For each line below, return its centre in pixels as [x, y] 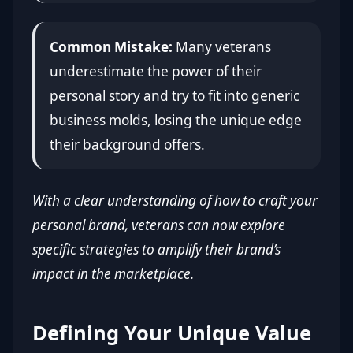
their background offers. [127, 145]
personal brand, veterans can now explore [159, 225]
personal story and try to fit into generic [174, 96]
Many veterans [221, 47]
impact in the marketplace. [113, 274]
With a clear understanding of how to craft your [175, 201]
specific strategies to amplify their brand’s [156, 250]
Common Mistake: [111, 47]
